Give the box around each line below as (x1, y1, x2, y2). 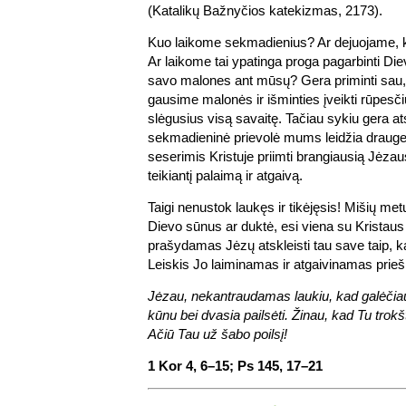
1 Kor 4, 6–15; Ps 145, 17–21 (148, 357, 323, 373)
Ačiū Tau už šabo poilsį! (148, 325, 287, 342)
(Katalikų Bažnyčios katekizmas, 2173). (148, 2, 382, 18)
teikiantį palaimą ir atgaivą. (148, 167, 303, 183)
